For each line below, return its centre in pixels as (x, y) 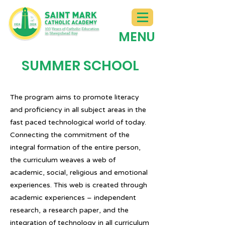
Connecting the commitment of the (70, 135)
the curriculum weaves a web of (63, 160)
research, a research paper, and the (69, 210)
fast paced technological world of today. (78, 122)
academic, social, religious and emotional (79, 173)
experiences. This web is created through (79, 185)
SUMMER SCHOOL (80, 66)
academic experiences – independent (73, 198)
